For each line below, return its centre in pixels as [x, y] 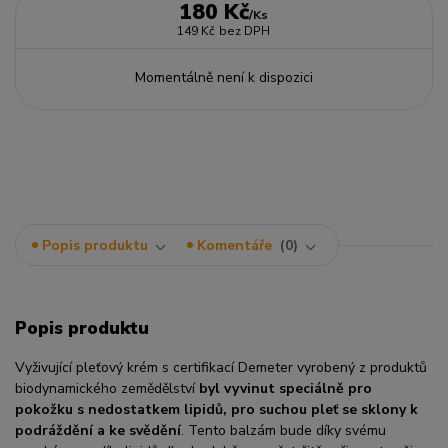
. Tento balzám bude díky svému [283, 430]
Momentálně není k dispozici [223, 77]
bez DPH [245, 31]
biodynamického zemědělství [107, 388]
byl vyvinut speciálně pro [285, 388]
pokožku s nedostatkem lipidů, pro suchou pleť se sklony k [216, 409]
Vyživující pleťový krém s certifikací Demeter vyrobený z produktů [221, 367]
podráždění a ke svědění [98, 430]
